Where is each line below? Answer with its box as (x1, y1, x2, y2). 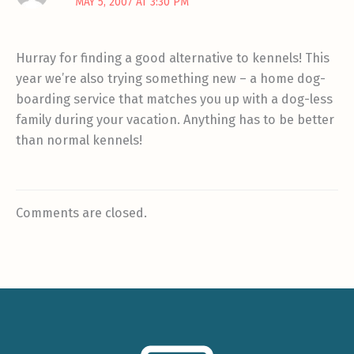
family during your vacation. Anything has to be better (16, 111, 334, 127)
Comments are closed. (16, 205, 147, 221)
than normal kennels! (16, 132, 142, 148)
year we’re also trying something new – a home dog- (16, 70, 326, 86)
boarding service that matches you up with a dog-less (16, 91, 333, 107)
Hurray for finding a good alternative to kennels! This (16, 50, 330, 66)
